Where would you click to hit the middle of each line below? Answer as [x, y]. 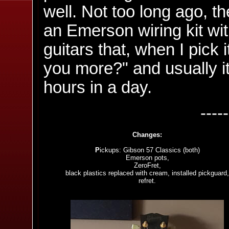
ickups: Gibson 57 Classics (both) [150, 150]
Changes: [147, 135]
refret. [147, 181]
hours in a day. [98, 87]
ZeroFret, [147, 166]
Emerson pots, [147, 158]
